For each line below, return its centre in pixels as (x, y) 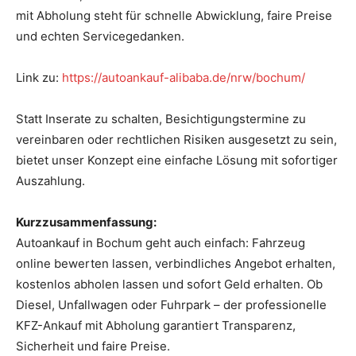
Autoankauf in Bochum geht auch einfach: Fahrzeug (161, 242)
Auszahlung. (50, 180)
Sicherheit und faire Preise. (93, 346)
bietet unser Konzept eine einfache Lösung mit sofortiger (177, 160)
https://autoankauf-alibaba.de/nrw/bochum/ (184, 77)
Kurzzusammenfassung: (86, 222)
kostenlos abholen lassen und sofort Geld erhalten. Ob (169, 284)
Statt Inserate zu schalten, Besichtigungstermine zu (161, 118)
